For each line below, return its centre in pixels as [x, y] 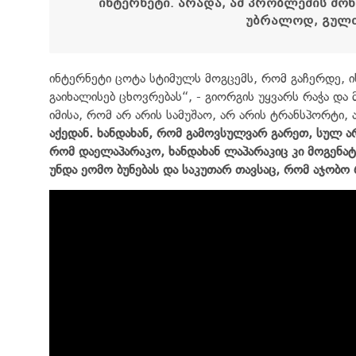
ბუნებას [138, 169]
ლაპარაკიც [256, 151]
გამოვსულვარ [226, 133]
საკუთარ [207, 169]
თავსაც [255, 169]
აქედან [69, 133]
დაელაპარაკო [120, 151]
